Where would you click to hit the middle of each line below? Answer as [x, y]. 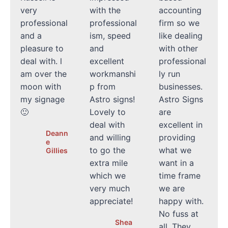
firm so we [179, 23]
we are [172, 188]
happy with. [181, 201]
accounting [180, 10]
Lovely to [108, 112]
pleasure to [42, 48]
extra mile [109, 163]
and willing [110, 137]
